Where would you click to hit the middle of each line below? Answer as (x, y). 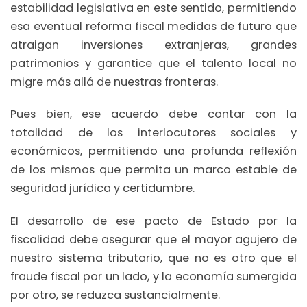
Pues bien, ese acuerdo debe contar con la (153, 114)
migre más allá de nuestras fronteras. (114, 82)
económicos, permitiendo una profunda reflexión (153, 151)
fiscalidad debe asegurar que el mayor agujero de (153, 239)
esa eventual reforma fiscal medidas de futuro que (153, 26)
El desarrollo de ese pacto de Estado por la (153, 221)
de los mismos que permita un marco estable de (153, 170)
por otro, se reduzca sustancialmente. (115, 295)
